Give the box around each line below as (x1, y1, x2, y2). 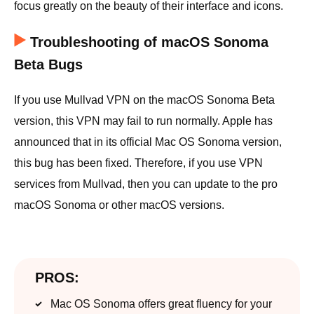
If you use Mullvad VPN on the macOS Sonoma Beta (14, 93, 275, 106)
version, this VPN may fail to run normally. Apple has (14, 114, 273, 127)
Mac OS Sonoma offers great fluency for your (50, 297, 272, 310)
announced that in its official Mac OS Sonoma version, (14, 135, 282, 148)
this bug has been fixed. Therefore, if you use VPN (14, 156, 263, 169)
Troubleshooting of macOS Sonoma (30, 34, 268, 50)
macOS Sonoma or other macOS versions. (14, 198, 224, 211)
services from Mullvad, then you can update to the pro (14, 177, 278, 190)
